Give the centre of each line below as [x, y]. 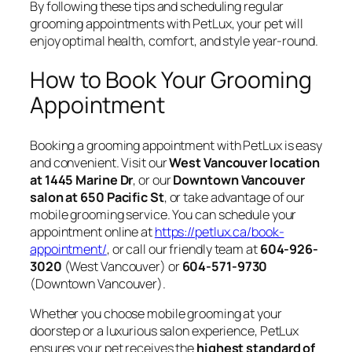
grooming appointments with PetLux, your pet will [167, 23]
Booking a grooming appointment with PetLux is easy [176, 145]
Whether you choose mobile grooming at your [156, 314]
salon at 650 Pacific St [97, 197]
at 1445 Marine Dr [82, 180]
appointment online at [92, 231]
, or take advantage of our [235, 197]
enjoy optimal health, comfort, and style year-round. [174, 40]
